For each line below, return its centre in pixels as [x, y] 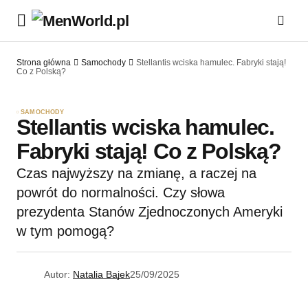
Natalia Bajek [101, 275]
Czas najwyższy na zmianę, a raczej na [136, 174]
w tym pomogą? [65, 231]
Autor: [57, 275]
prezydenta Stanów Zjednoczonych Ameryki [150, 212]
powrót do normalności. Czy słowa [121, 193]
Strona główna [44, 63]
